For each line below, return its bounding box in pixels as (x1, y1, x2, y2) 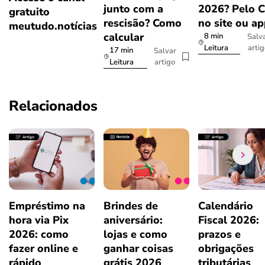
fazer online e (9, 241, 78, 256)
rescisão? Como (104, 16, 182, 31)
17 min (109, 45, 133, 56)
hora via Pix (9, 213, 69, 228)
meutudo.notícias (9, 18, 97, 33)
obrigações (198, 241, 254, 256)
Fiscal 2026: (198, 213, 259, 228)
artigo (154, 56, 176, 67)
